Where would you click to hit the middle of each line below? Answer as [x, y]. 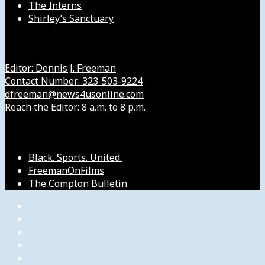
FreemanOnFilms [66, 170]
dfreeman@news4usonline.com [74, 94]
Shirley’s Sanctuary [71, 18]
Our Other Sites [49, 132]
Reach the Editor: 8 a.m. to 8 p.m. [75, 107]
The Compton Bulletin [78, 183]
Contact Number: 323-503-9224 [74, 81]
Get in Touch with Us [63, 43]
